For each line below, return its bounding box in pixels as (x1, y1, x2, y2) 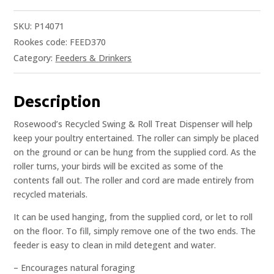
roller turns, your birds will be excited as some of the (13, 160, 224, 172)
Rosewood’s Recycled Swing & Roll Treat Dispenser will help (13, 118, 253, 130)
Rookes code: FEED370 (13, 36, 106, 48)
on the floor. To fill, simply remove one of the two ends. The (13, 225, 256, 237)
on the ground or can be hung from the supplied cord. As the (13, 146, 257, 158)
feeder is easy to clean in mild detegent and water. (13, 239, 217, 251)
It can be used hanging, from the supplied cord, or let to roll (13, 211, 253, 223)
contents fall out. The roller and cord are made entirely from (13, 174, 254, 187)
